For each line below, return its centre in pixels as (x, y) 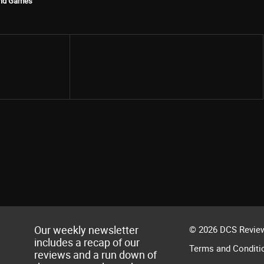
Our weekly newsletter (87, 230)
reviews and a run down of (96, 254)
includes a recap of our (87, 242)
